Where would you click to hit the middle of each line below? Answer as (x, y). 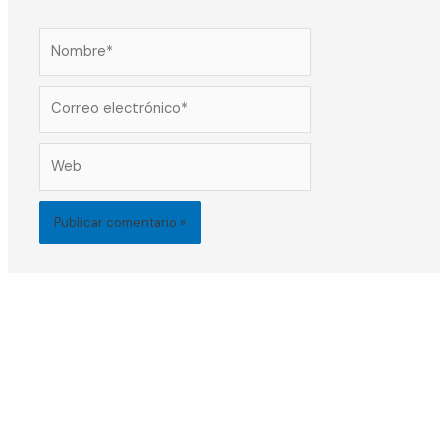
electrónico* (81, 120)
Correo (62, 96)
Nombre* (69, 38)
